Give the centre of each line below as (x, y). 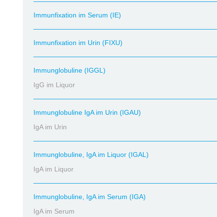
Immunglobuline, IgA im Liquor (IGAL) (91, 155)
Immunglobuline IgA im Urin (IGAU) (87, 112)
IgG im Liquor (54, 85)
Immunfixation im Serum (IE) (77, 15)
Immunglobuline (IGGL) (70, 70)
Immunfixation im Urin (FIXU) (78, 43)
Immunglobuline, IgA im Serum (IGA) (90, 197)
